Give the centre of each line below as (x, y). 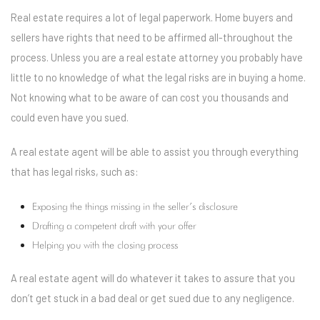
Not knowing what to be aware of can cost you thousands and (150, 97)
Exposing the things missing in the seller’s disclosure (135, 206)
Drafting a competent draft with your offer (114, 225)
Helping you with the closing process (105, 244)
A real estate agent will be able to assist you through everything (155, 151)
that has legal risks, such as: (75, 171)
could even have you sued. (70, 117)
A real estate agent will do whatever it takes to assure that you (153, 278)
